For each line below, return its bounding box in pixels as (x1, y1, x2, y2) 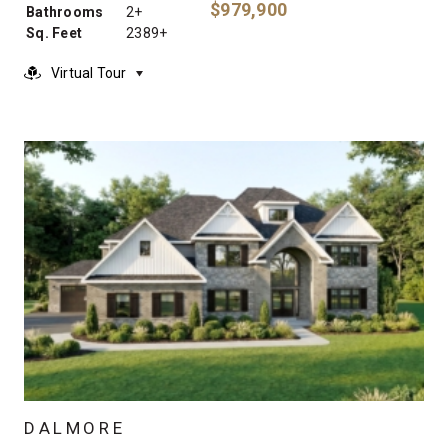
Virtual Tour (51, 65, 127, 82)
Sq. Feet (26, 25, 82, 42)
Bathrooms (26, 4, 104, 21)
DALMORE (24, 417, 126, 438)
